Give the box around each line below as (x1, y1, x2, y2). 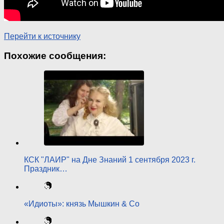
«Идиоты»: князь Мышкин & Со (24, 199, 139, 208)
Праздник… (24, 164, 67, 173)
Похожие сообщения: (4, 50, 106, 61)
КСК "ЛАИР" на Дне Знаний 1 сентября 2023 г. (24, 155, 195, 164)
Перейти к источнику (4, 31, 80, 40)
